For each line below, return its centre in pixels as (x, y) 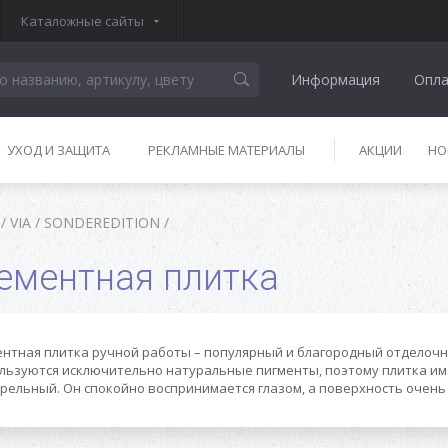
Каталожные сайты (82, 21)
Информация (335, 79)
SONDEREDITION (102, 222)
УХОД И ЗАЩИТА (58, 150)
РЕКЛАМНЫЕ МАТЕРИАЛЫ (226, 150)
